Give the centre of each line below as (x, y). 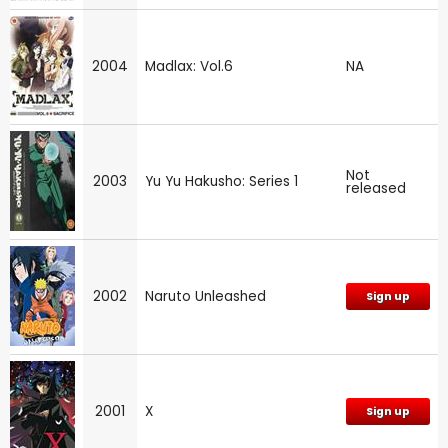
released (376, 188)
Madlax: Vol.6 (189, 66)
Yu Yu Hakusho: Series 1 (221, 181)
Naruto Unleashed (205, 296)
